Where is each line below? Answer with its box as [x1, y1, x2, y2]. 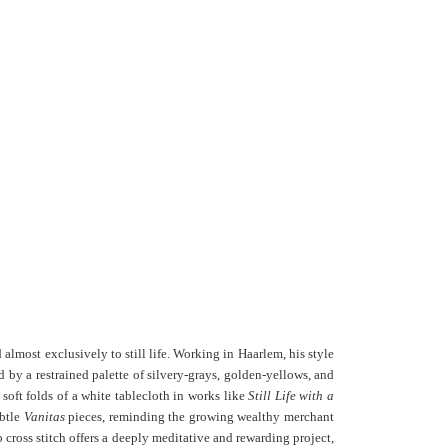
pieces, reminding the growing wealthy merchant [64, 409, 335, 424]
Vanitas [23, 409, 65, 424]
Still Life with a [248, 388, 335, 403]
